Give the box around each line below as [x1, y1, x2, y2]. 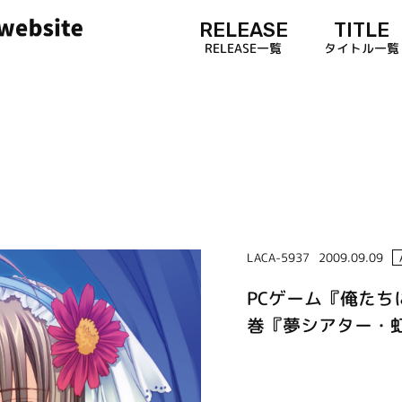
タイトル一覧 [323, 39, 399, 57]
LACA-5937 [246, 249, 310, 266]
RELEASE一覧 [205, 39, 283, 57]
